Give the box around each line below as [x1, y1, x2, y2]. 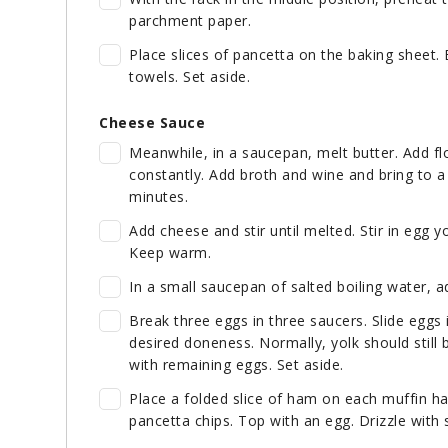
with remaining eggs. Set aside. [129, 355, 344, 375]
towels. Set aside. [129, 67, 263, 87]
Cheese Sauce [99, 113, 205, 133]
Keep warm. [129, 243, 211, 263]
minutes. [129, 187, 188, 207]
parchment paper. [129, 11, 251, 31]
